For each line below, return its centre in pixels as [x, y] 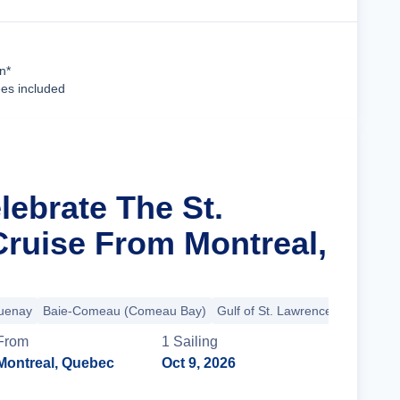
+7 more [367, 311]
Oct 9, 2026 [199, 363]
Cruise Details [263, 70]
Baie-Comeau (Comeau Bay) [125, 311]
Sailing [196, 342]
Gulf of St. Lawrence [275, 311]
